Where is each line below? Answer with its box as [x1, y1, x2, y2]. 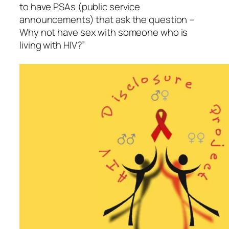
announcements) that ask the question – [19, 13, 195, 27]
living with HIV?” [19, 38, 85, 52]
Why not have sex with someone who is [19, 26, 188, 39]
